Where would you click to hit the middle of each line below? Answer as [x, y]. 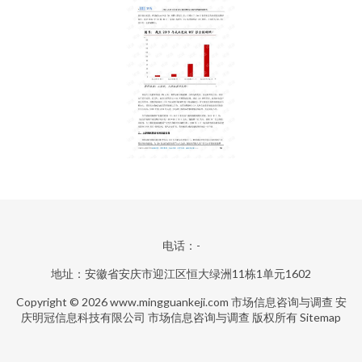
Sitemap [320, 317]
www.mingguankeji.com [169, 302]
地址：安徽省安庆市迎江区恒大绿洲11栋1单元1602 [181, 274]
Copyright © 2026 [63, 302]
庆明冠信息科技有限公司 [83, 317]
